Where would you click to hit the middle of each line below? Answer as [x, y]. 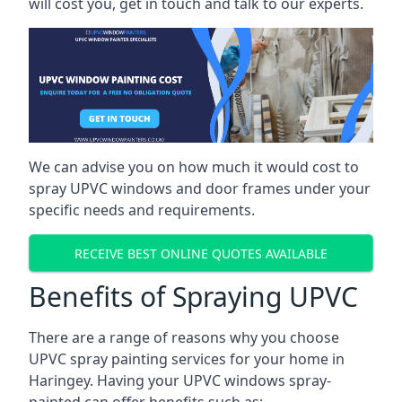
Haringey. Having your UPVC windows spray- [180, 380]
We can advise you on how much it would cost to [194, 167]
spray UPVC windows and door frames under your [200, 188]
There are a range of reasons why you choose [184, 337]
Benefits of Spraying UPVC [193, 297]
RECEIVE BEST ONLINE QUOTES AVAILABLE [201, 253]
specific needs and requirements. [142, 210]
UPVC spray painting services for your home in [187, 359]
